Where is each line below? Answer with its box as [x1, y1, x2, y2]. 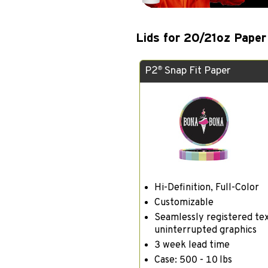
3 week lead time [154, 239, 230, 251]
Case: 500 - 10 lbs [154, 254, 232, 266]
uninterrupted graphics [154, 224, 257, 236]
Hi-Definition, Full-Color [154, 181, 259, 194]
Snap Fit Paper [162, 64, 230, 78]
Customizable [154, 196, 214, 209]
